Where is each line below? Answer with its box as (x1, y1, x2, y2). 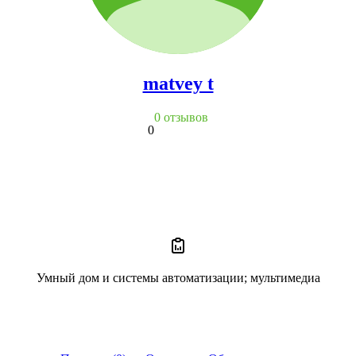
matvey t (142, 72, 214, 94)
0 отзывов (154, 110, 208, 124)
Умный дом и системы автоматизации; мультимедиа (36, 270, 320, 284)
